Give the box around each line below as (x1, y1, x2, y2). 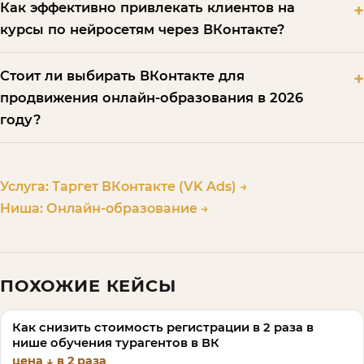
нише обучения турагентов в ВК (12, 336, 220, 351)
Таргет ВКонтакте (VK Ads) (52, 179, 236, 195)
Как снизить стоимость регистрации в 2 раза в (12, 320, 314, 336)
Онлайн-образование (46, 201, 197, 217)
